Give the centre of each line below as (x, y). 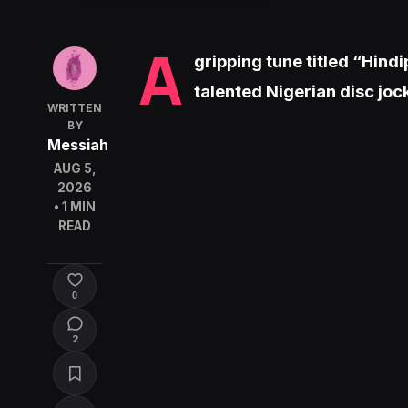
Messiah (78, 145)
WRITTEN (75, 108)
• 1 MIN (75, 207)
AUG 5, (75, 169)
